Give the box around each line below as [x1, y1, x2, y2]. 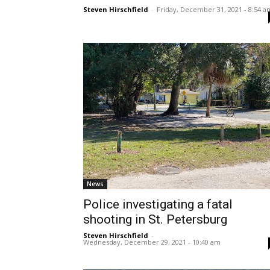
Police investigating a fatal [83, 196, 233, 212]
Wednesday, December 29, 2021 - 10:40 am [83, 237, 221, 246]
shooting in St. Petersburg [83, 212, 227, 227]
